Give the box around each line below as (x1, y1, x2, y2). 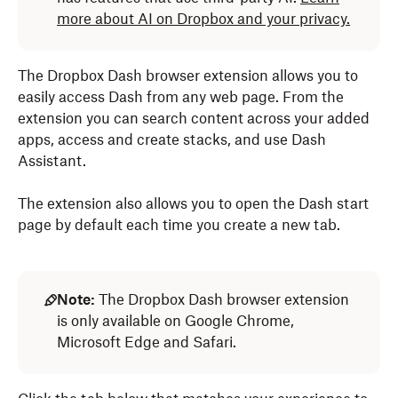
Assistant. (18, 152, 90, 170)
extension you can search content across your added (18, 109, 370, 127)
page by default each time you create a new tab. (18, 216, 340, 234)
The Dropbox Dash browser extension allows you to (18, 67, 358, 84)
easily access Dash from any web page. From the (18, 88, 344, 106)
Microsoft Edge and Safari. (57, 333, 236, 351)
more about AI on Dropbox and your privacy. (57, 10, 350, 28)
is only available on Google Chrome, (57, 312, 294, 330)
